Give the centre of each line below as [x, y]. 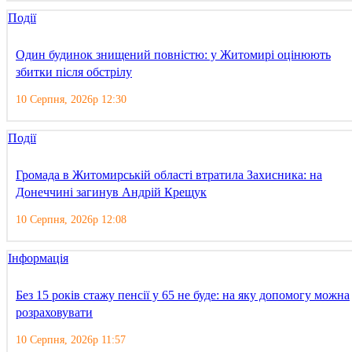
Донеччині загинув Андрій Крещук [111, 192]
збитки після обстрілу [74, 72]
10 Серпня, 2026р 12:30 [71, 100]
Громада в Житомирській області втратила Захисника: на [169, 175]
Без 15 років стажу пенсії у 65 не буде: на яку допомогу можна [183, 295]
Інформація [38, 258]
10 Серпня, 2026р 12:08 [71, 220]
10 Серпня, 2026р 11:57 [71, 340]
